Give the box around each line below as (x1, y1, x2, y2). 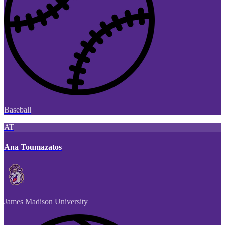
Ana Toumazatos (4, 142, 62, 151)
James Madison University (4, 197, 88, 206)
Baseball (4, 105, 31, 115)
